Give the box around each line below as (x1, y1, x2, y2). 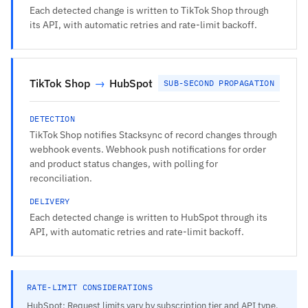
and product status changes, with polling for (30, 157, 218, 170)
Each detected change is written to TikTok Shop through (30, 3, 269, 16)
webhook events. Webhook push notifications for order (30, 142, 266, 155)
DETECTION (30, 113, 75, 124)
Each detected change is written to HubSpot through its (30, 210, 267, 223)
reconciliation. (30, 171, 92, 184)
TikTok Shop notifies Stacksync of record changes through (30, 128, 277, 141)
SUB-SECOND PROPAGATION (163, 77, 274, 88)
